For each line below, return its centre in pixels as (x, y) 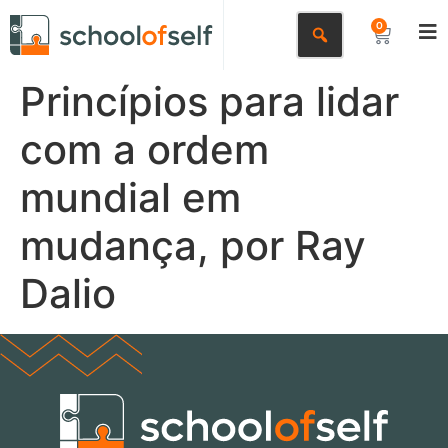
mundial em (130, 197)
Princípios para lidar (209, 101)
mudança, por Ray (193, 245)
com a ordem (144, 149)
